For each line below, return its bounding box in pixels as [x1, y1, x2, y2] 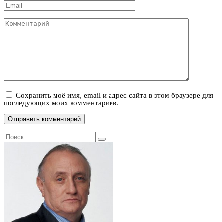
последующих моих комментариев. [4, 99, 118, 107]
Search [3, 131, 24, 139]
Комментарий [3, 17, 48, 26]
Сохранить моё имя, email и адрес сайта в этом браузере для [16, 91, 213, 100]
